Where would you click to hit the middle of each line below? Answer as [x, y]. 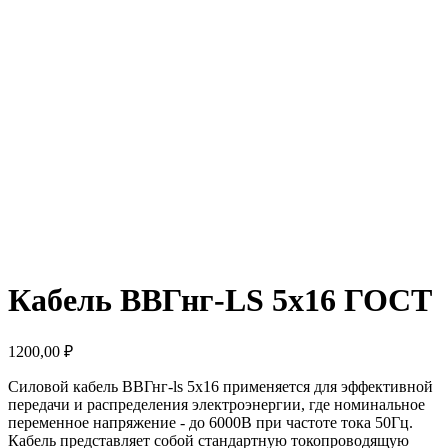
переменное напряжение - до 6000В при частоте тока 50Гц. [210, 423]
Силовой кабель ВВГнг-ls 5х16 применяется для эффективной [220, 387]
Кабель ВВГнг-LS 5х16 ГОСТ [220, 299]
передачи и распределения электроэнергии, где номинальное [216, 405]
